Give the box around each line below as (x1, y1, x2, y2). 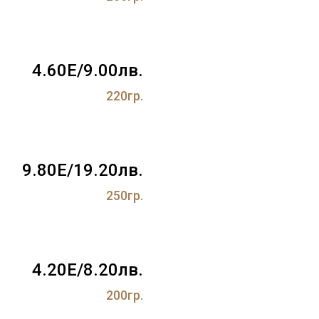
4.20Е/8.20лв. (32, 259, 143, 280)
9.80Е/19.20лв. (22, 159, 143, 180)
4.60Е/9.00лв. (32, 60, 143, 80)
